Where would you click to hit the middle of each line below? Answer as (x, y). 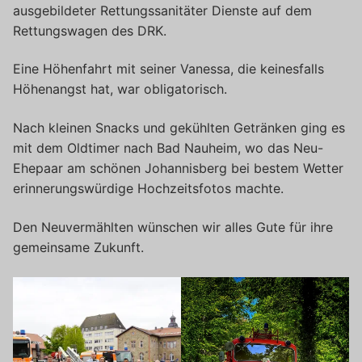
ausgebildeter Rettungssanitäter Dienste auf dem (162, 10)
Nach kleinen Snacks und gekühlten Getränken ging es (179, 128)
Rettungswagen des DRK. (90, 30)
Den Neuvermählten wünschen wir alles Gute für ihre (173, 227)
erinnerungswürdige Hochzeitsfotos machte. (148, 189)
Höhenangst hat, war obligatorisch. (120, 89)
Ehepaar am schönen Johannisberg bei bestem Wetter (178, 168)
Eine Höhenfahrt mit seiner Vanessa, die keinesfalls (168, 69)
